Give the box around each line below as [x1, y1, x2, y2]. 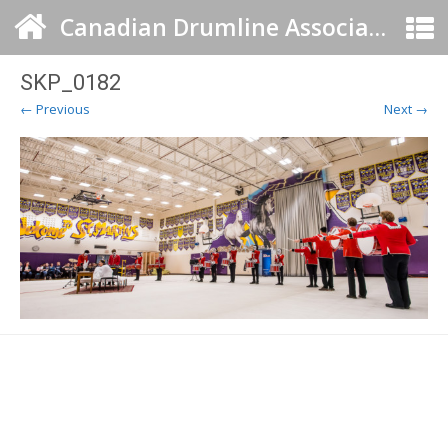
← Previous [20, 100, 90, 118]
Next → [384, 100, 428, 118]
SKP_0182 [20, 70, 121, 95]
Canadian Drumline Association [369, 11, 386, 43]
